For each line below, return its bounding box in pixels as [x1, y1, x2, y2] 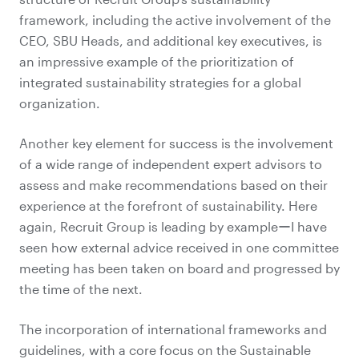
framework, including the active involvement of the [19, 12, 331, 27]
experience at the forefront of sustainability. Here [19, 198, 317, 213]
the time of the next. [19, 281, 143, 296]
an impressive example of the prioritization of [19, 54, 294, 69]
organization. [19, 95, 100, 111]
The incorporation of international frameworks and [19, 321, 327, 337]
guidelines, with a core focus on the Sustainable [19, 342, 311, 357]
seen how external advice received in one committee [19, 240, 339, 255]
